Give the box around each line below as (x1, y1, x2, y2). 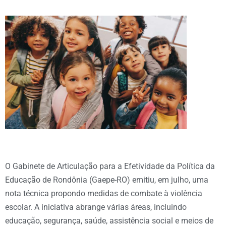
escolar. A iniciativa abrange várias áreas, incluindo (5, 202, 187, 212)
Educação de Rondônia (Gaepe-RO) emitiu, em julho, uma (5, 175, 208, 185)
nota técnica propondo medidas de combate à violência (5, 188, 202, 198)
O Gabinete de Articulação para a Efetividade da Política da (5, 161, 215, 171)
